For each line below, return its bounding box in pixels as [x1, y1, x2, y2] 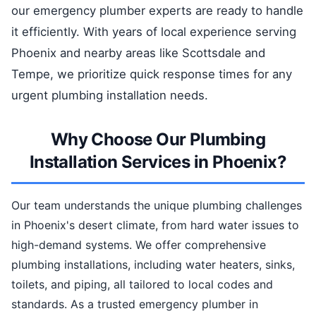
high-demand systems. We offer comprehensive [11, 238, 266, 252]
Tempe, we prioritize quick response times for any [11, 67, 292, 81]
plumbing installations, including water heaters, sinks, [11, 257, 295, 272]
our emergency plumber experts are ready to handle [11, 4, 303, 18]
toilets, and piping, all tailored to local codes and [11, 277, 273, 291]
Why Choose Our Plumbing [50, 129, 266, 150]
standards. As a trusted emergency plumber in [11, 297, 258, 311]
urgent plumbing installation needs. [11, 88, 208, 102]
